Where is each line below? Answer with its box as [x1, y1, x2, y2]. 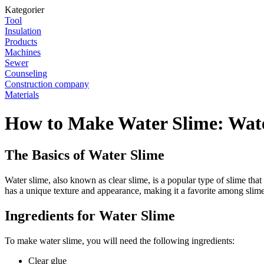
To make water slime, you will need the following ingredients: [5, 235, 235, 246]
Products [5, 37, 37, 47]
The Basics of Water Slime [5, 147, 164, 163]
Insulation [5, 26, 41, 36]
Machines [5, 47, 41, 57]
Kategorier [5, 5, 44, 15]
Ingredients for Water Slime [5, 207, 175, 223]
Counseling [5, 68, 47, 78]
